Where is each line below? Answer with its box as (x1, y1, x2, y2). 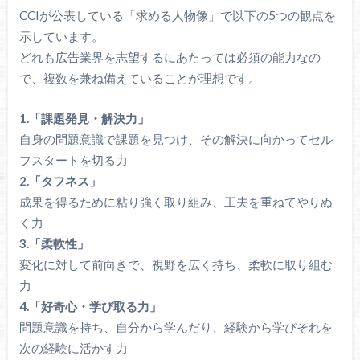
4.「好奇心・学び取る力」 (18, 299, 162, 314)
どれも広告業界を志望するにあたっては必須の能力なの (18, 49, 321, 64)
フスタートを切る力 (18, 153, 128, 168)
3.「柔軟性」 (18, 236, 89, 252)
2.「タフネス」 (18, 174, 101, 189)
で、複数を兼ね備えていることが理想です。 (18, 70, 260, 85)
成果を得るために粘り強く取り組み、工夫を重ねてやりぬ (18, 194, 333, 210)
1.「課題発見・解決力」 (18, 111, 149, 126)
